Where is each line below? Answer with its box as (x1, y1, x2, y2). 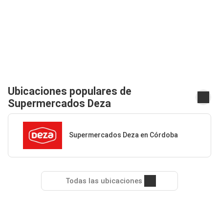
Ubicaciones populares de (8, 85, 131, 97)
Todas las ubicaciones (65, 176, 142, 185)
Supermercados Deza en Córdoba (68, 131, 178, 139)
